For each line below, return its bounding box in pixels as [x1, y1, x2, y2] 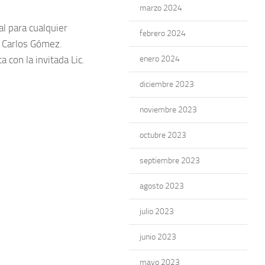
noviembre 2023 [140, 105, 197, 115]
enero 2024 [140, 54, 180, 64]
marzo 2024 [140, 3, 182, 13]
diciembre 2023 [140, 79, 194, 89]
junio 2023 [140, 232, 176, 242]
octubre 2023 [140, 130, 186, 140]
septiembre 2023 [140, 156, 200, 166]
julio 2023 [140, 206, 174, 216]
